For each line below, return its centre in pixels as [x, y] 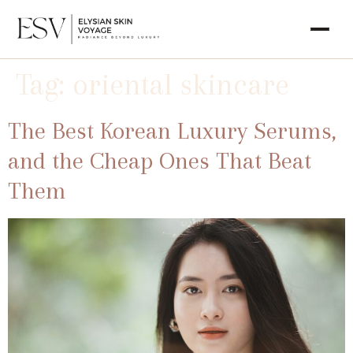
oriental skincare [181, 84]
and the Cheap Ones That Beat [160, 160]
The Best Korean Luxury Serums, [172, 130]
